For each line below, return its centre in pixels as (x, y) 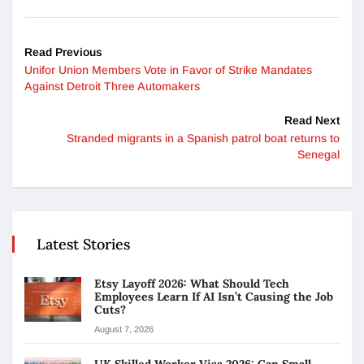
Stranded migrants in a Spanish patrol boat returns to (203, 138)
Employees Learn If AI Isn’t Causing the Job (214, 296)
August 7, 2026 (124, 329)
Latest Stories (83, 244)
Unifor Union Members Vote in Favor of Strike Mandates (168, 69)
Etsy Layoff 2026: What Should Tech (192, 283)
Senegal (318, 154)
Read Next (312, 120)
